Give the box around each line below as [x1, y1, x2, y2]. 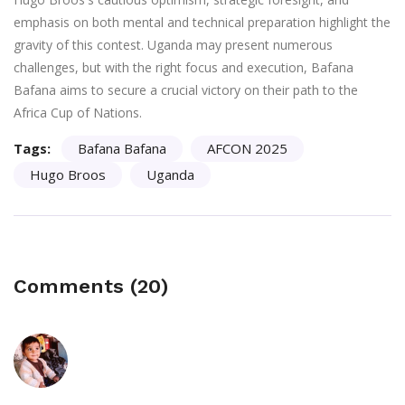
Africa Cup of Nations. [14, 104, 142, 122]
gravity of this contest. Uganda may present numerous [14, 36, 333, 54]
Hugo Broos [30, 165, 106, 184]
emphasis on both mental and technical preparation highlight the [14, 14, 391, 32]
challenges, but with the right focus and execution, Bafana [14, 59, 353, 77]
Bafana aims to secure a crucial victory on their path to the [14, 81, 358, 99]
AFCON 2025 [207, 139, 287, 158]
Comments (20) [14, 275, 168, 298]
